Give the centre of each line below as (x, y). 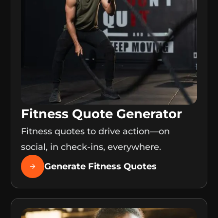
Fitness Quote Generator (102, 114)
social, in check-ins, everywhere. (91, 147)
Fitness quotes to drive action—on (96, 132)
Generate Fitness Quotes (101, 167)
